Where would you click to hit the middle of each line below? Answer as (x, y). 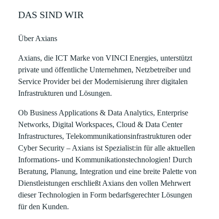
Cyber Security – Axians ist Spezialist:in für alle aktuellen (107, 148)
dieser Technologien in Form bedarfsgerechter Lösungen (105, 195)
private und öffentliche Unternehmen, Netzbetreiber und (105, 70)
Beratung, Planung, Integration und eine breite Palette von (108, 171)
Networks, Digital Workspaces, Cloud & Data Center (100, 124)
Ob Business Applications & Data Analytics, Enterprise (103, 113)
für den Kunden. (44, 207)
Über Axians (38, 38)
